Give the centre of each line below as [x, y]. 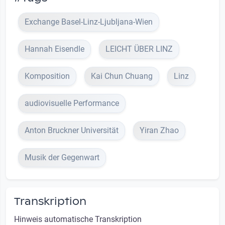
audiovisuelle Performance [72, 103]
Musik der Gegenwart [62, 158]
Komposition [47, 76]
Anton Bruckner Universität [72, 131]
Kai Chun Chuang [122, 76]
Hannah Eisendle [54, 49]
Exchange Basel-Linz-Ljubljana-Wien [89, 22]
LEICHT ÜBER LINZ [139, 49]
